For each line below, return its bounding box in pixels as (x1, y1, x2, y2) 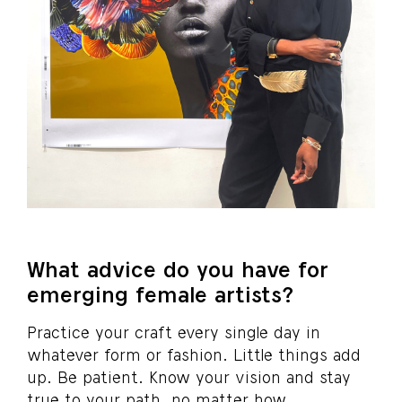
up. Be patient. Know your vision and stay (27, 367, 351, 387)
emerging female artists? (27, 281, 293, 307)
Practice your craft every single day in (27, 322, 320, 342)
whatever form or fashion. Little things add (27, 345, 361, 364)
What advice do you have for (27, 256, 328, 282)
